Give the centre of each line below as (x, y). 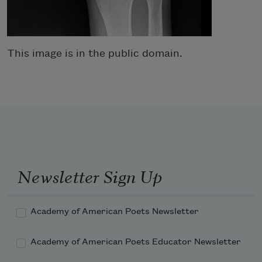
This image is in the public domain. (95, 53)
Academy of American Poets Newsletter (115, 212)
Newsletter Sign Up (89, 175)
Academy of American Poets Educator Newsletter (136, 242)
